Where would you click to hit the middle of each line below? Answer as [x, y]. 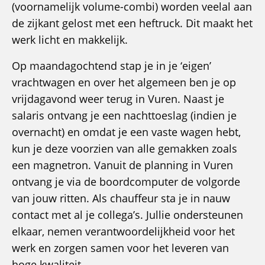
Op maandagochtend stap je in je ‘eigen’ [112, 66]
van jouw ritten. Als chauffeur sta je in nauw [121, 198]
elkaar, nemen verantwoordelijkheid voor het [123, 232]
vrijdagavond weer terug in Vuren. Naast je [118, 99]
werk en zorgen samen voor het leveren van [120, 248]
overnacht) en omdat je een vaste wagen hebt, [126, 132]
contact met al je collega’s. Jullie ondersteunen [127, 215]
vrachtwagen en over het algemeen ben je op [124, 83]
